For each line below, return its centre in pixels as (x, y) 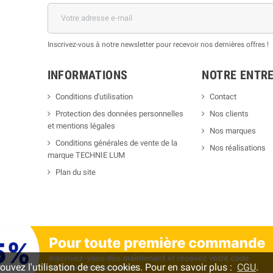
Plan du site (75, 172)
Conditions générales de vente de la (116, 143)
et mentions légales (81, 126)
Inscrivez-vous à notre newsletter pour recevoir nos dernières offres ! (158, 44)
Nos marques (233, 130)
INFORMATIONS (87, 75)
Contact (223, 96)
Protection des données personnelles (119, 113)
